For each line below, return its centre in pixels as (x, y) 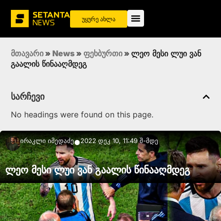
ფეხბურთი (103, 54)
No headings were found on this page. (82, 115)
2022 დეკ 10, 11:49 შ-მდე (119, 141)
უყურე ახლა (99, 19)
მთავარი (27, 54)
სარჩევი (28, 97)
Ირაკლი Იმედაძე (47, 141)
